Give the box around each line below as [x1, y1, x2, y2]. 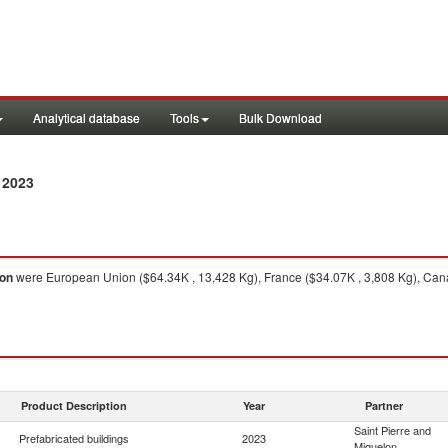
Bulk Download [239, 109, 322, 126]
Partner [365, 398, 403, 413]
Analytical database [33, 109, 140, 126]
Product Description [21, 398, 127, 413]
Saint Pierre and [354, 422, 431, 438]
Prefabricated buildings [19, 430, 129, 446]
